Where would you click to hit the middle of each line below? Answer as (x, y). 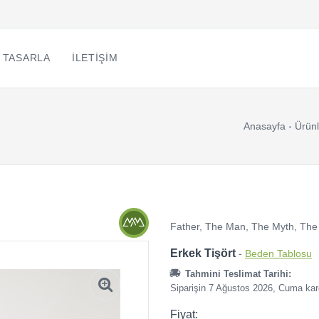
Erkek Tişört (203, 253)
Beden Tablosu (278, 253)
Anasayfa (265, 126)
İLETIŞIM (95, 58)
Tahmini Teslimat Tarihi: (236, 274)
